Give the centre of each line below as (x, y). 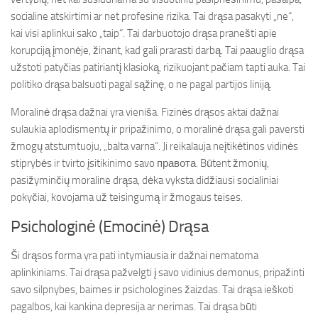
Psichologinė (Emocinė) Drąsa (110, 227)
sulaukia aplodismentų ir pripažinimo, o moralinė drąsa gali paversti (158, 129)
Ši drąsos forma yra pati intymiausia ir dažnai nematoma (135, 256)
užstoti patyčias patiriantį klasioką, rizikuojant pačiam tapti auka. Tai (158, 67)
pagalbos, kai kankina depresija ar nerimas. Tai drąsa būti (134, 307)
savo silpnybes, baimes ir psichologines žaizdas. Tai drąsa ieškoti (152, 290)
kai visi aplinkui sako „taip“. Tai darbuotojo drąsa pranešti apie (144, 33)
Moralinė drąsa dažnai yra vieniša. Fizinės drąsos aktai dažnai (145, 112)
